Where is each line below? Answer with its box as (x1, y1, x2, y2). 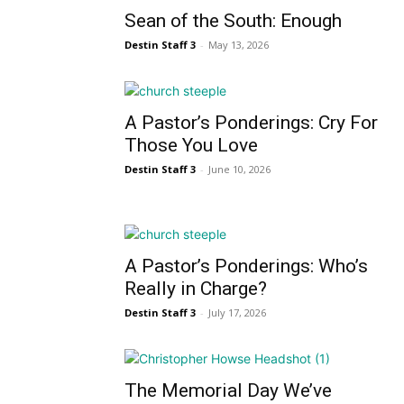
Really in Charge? (124, 278, 267, 299)
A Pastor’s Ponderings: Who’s (124, 255, 368, 277)
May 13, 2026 (208, 38, 269, 51)
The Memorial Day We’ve (124, 380, 332, 401)
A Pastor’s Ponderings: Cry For (124, 112, 378, 133)
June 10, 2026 (208, 162, 271, 176)
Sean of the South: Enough (124, 10, 342, 32)
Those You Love (124, 134, 258, 156)
